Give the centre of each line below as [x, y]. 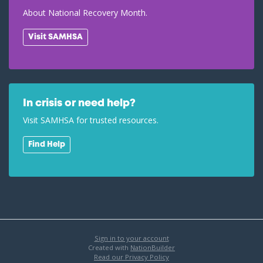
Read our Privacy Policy [131, 257]
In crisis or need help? [79, 104]
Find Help [47, 144]
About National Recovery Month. [85, 13]
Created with [109, 247]
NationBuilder [153, 247]
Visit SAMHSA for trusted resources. [91, 120]
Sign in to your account [131, 238]
